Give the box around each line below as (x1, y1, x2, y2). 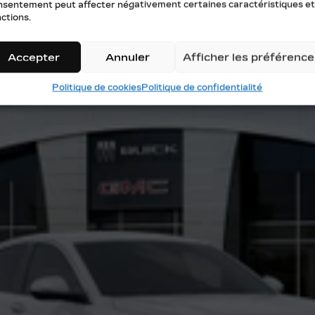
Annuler (105, 51, 150, 63)
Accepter (7, 51, 60, 63)
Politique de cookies (52, 82, 142, 93)
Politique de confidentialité (141, 82, 263, 93)
